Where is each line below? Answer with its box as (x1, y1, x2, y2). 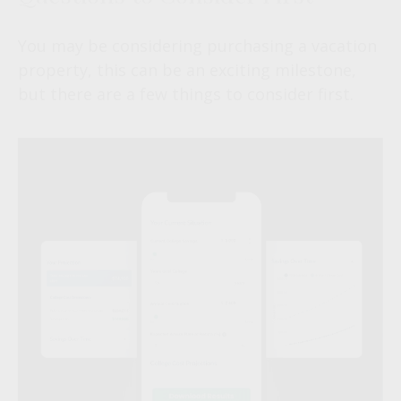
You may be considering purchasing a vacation (18, 35, 377, 56)
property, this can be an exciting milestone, (18, 59, 356, 81)
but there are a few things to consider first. (18, 83, 354, 105)
